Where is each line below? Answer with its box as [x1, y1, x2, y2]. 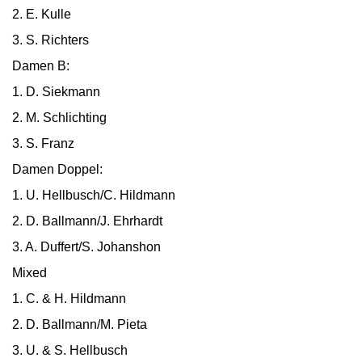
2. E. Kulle [12, 7, 71, 21]
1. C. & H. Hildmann [12, 292, 126, 305]
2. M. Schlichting [12, 111, 107, 124]
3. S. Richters [12, 33, 89, 47]
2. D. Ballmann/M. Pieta [12, 318, 147, 331]
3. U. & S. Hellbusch [12, 343, 128, 357]
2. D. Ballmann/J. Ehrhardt [12, 214, 162, 228]
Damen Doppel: [12, 162, 103, 176]
